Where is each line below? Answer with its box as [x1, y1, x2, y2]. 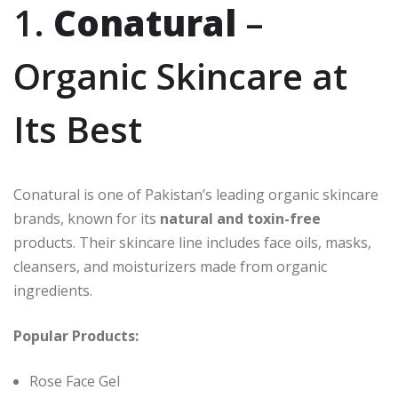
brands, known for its [13, 209, 160, 229]
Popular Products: [13, 326, 139, 346]
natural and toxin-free [160, 209, 321, 229]
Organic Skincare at [13, 52, 347, 101]
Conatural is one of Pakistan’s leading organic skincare [13, 185, 378, 205]
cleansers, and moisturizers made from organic [13, 257, 327, 277]
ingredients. [13, 281, 92, 301]
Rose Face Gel [29, 371, 120, 392]
